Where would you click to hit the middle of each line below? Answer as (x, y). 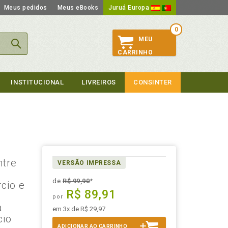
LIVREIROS (99, 82)
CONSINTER (153, 82)
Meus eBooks (78, 8)
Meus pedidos (25, 8)
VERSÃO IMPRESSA (89, 163)
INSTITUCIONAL (37, 82)
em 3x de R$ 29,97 (79, 209)
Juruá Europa (130, 8)
